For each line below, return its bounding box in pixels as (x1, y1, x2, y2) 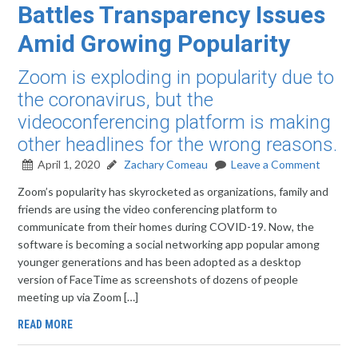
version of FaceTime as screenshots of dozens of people (18, 272, 299, 286)
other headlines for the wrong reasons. (18, 133, 338, 156)
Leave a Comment (231, 157, 321, 171)
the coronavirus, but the (18, 89, 214, 111)
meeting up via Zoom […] (18, 290, 139, 304)
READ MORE (18, 318, 74, 331)
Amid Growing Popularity (18, 30, 291, 58)
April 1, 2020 (38, 157, 101, 171)
